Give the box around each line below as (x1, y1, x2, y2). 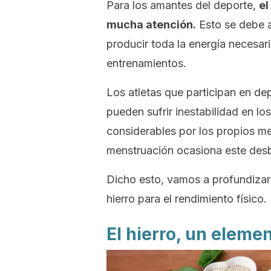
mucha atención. (106, 18, 196, 31)
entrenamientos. (106, 57, 186, 70)
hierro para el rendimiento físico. (106, 192, 267, 205)
